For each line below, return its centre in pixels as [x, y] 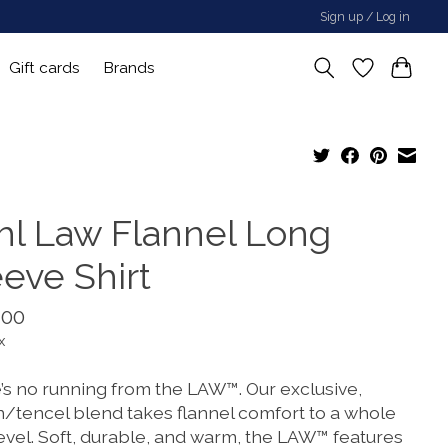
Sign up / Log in [365, 16]
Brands [130, 67]
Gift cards [45, 67]
